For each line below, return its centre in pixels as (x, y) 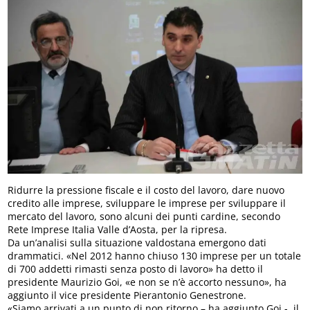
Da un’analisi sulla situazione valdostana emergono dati (137, 243)
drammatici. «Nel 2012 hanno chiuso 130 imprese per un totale (155, 256)
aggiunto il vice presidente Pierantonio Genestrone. (127, 295)
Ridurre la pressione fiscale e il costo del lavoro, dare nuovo (146, 190)
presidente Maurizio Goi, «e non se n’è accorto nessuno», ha (147, 282)
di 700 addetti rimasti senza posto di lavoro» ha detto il (136, 269)
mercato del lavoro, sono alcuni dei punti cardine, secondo (144, 217)
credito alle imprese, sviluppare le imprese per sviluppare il (147, 203)
